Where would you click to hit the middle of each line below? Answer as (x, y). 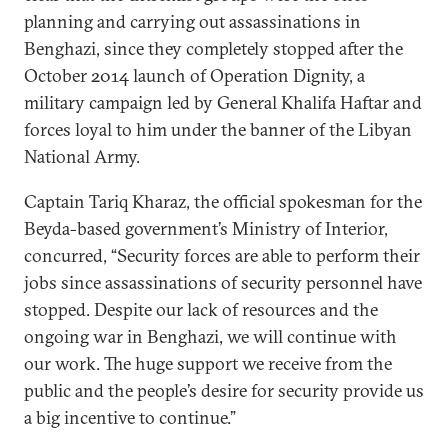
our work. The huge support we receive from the (208, 363)
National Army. (84, 156)
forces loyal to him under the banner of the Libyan (218, 129)
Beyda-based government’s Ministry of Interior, (206, 228)
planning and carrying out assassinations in (192, 21)
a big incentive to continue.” (130, 417)
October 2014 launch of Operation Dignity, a (194, 75)
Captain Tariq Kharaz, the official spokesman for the (223, 201)
